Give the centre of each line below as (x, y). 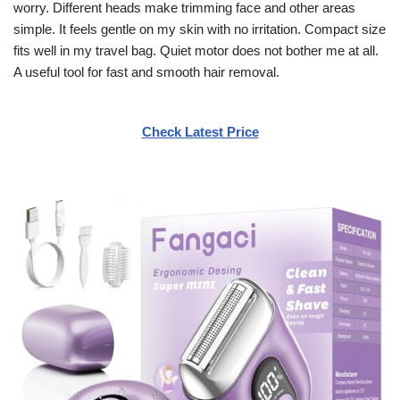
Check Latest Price (200, 131)
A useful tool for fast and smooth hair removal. (146, 71)
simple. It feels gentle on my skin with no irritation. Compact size (200, 29)
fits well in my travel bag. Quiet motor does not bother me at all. (196, 50)
